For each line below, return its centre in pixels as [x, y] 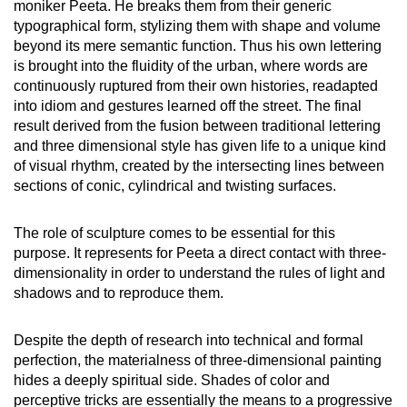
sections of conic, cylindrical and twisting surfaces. [175, 186]
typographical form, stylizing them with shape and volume [197, 26]
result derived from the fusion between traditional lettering [197, 126]
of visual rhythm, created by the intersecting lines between [199, 166]
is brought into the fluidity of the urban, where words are [191, 66]
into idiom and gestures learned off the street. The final [188, 106]
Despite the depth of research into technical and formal [189, 341]
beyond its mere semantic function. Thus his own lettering [198, 46]
